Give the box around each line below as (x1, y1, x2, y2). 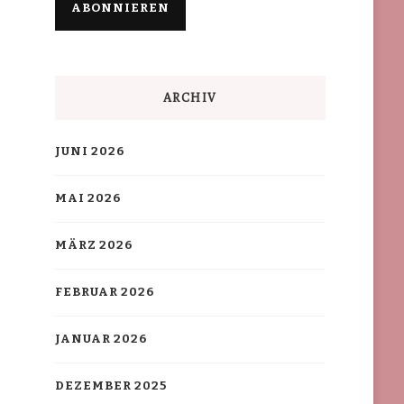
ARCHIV (162, 90, 217, 106)
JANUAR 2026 (54, 332, 147, 347)
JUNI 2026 (54, 144, 124, 160)
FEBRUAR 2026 (54, 285, 154, 300)
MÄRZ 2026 (54, 238, 133, 253)
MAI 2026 (54, 191, 121, 207)
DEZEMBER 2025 (54, 379, 167, 394)
